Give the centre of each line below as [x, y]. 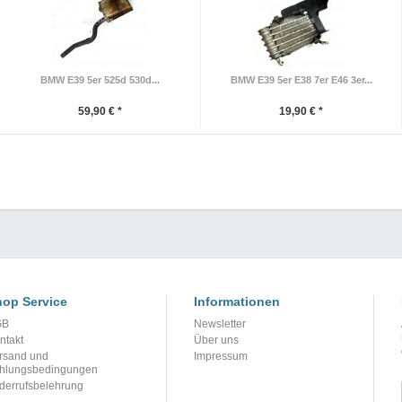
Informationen [237, 301]
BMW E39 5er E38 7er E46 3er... [301, 80]
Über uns [216, 340]
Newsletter [220, 324]
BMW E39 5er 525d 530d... [100, 80]
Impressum [221, 356]
